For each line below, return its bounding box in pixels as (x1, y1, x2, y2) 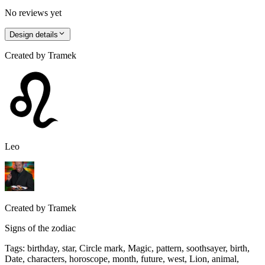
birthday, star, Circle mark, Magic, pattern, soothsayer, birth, (27, 243, 250, 254)
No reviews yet (5, 7, 62, 18)
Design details (9, 30, 58, 40)
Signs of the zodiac (5, 223, 76, 234)
